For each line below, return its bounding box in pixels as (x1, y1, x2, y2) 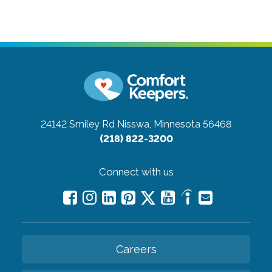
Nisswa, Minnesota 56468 (117, 118, 231, 130)
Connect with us (98, 165, 174, 178)
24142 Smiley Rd (41, 118, 115, 130)
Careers (115, 242, 157, 256)
